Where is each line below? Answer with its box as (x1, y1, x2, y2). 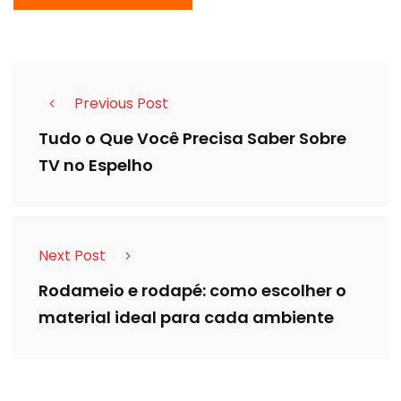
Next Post (38, 244, 106, 266)
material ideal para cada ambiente (38, 306, 334, 329)
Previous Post (74, 92, 168, 114)
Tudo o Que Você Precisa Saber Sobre (38, 127, 346, 150)
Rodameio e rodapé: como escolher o (38, 279, 346, 303)
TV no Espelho (38, 154, 153, 177)
